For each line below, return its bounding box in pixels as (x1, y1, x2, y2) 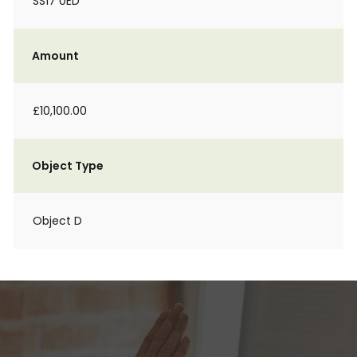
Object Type (32, 158, 104, 174)
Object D (33, 213, 82, 229)
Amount (32, 48, 79, 64)
